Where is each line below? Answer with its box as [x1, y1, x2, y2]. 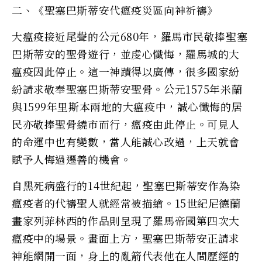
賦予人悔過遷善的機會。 [12, 151, 132, 167]
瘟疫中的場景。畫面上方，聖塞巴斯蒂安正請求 [12, 230, 240, 246]
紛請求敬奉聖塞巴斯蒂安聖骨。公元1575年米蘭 [12, 81, 243, 96]
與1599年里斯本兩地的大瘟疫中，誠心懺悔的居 [12, 98, 243, 114]
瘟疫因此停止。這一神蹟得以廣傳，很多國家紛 [12, 63, 240, 79]
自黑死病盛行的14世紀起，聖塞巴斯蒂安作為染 [12, 177, 241, 193]
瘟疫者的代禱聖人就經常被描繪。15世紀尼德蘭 [12, 195, 241, 211]
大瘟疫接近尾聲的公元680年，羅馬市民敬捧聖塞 [12, 28, 248, 44]
